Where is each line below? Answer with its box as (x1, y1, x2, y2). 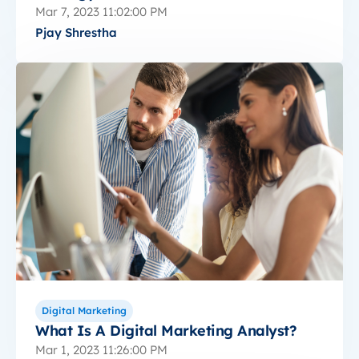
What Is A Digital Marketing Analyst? (35, 321, 296, 341)
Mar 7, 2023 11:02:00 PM (35, 3, 167, 19)
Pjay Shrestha (35, 24, 117, 40)
